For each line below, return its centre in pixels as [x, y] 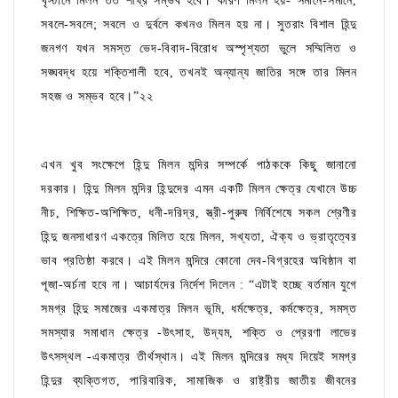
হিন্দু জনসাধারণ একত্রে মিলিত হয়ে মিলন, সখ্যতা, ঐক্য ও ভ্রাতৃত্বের [199, 237]
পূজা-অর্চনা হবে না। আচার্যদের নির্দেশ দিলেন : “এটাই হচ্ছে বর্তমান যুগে [199, 285]
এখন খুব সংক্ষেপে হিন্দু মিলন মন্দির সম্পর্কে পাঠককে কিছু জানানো [199, 165]
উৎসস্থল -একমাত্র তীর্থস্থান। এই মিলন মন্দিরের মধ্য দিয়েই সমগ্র [199, 357]
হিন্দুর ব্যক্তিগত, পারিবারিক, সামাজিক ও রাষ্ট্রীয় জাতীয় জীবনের [199, 381]
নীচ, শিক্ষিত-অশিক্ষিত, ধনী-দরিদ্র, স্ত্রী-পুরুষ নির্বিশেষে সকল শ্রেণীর [199, 213]
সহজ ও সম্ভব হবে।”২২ [97, 97]
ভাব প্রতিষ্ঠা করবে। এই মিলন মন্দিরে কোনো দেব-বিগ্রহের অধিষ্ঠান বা [199, 261]
